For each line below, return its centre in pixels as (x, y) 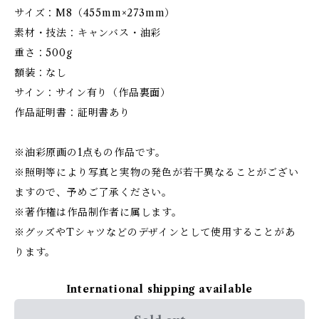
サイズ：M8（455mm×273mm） (95, 13)
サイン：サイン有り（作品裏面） (93, 93)
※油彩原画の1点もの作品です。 (90, 152)
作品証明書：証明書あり (72, 113)
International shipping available (159, 289)
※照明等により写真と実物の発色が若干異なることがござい (157, 172)
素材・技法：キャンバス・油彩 (88, 33)
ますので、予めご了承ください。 (93, 192)
